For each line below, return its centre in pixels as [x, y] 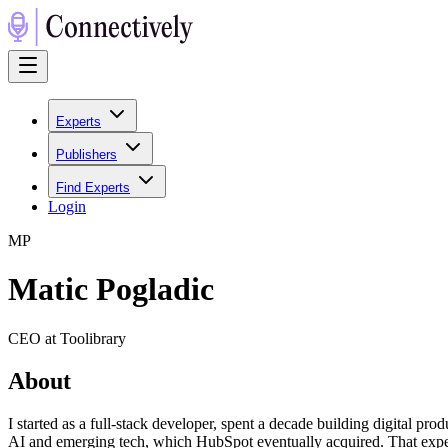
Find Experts [93, 187]
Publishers [86, 154]
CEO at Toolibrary [67, 338]
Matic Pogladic [111, 289]
